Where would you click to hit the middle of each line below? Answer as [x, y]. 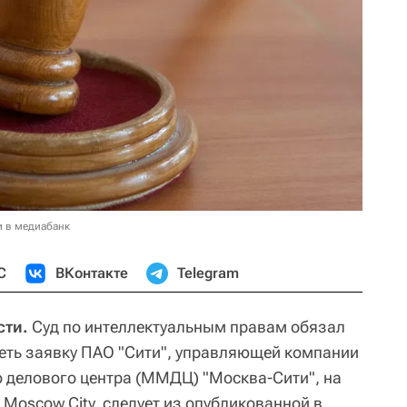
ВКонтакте [92, 273]
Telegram [208, 273]
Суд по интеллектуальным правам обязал [187, 326]
